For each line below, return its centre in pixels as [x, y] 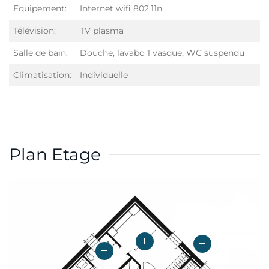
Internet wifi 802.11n [121, 8]
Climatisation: [42, 75]
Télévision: [35, 31]
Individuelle [104, 75]
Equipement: [40, 8]
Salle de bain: [41, 53]
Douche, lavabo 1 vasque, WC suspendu [162, 53]
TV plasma [102, 31]
